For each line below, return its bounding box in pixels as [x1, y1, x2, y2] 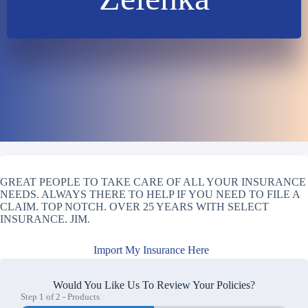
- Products [60, 291, 100, 302]
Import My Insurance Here [93, 244, 209, 256]
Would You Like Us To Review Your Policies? [53, 279, 255, 291]
